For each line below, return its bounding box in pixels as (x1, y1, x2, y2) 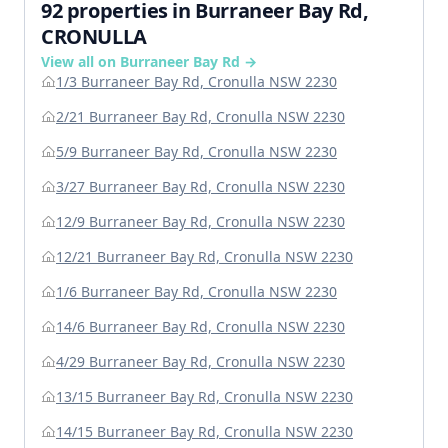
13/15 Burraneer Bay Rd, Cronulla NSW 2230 (56, 387, 353, 407)
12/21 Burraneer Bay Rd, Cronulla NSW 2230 (56, 247, 353, 267)
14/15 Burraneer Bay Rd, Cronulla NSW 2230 (56, 422, 353, 442)
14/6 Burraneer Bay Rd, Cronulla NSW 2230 (56, 317, 345, 337)
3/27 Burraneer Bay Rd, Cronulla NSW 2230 (56, 177, 345, 197)
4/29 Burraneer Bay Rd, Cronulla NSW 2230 (56, 352, 345, 372)
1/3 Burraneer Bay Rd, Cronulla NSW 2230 (56, 72, 337, 92)
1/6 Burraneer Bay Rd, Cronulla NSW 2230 (56, 282, 337, 302)
